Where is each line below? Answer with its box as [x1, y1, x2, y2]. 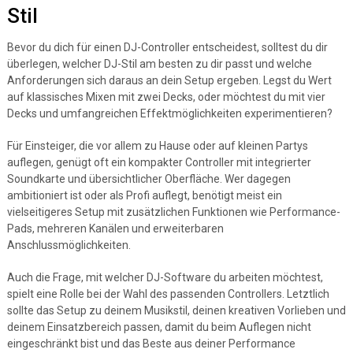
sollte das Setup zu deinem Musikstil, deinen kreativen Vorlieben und [6, 304, 346, 317]
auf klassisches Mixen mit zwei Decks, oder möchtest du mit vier [6, 91, 325, 103]
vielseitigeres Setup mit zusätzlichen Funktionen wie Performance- [6, 206, 340, 218]
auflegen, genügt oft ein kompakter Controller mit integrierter [6, 156, 311, 169]
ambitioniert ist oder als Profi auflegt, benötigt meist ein [6, 189, 282, 202]
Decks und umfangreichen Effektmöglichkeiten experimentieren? [6, 107, 333, 120]
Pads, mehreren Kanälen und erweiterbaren [6, 222, 224, 235]
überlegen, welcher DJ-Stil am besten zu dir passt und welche [6, 58, 312, 70]
